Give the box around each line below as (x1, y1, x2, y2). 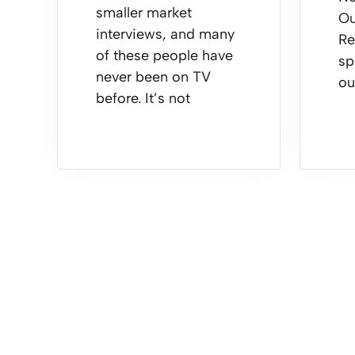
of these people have (96, 46, 233, 64)
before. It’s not (96, 89, 190, 107)
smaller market (96, 3, 192, 21)
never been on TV (96, 67, 211, 86)
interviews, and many (96, 25, 235, 43)
